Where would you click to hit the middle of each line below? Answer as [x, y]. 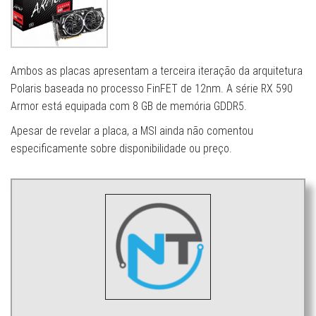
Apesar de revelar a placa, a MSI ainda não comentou [132, 131]
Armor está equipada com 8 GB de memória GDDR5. [129, 107]
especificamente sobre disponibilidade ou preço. [121, 149]
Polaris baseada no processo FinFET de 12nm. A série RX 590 [152, 89]
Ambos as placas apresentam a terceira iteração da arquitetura [157, 71]
